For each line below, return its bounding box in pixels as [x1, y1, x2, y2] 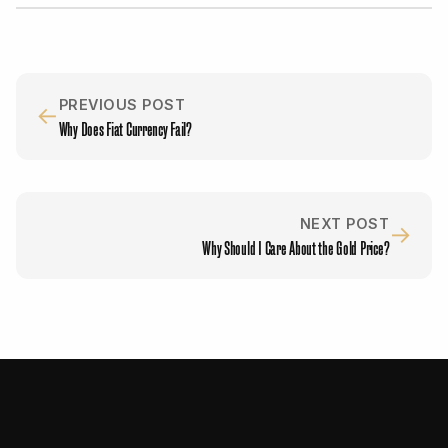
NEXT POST [299, 214, 390, 232]
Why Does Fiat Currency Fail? [58, 115, 192, 139]
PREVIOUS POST [58, 95, 186, 113]
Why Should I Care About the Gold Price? [202, 234, 390, 258]
